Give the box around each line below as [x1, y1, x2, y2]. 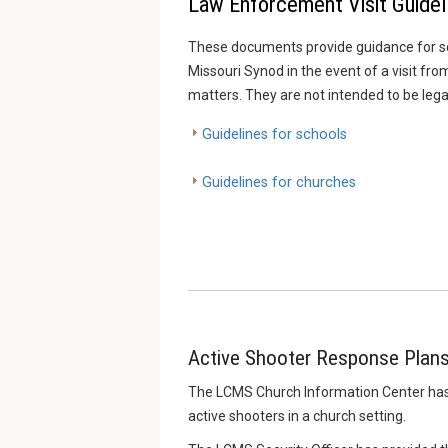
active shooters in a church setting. [188, 408, 406, 425]
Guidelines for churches [202, 174, 356, 192]
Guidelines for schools [202, 126, 347, 144]
